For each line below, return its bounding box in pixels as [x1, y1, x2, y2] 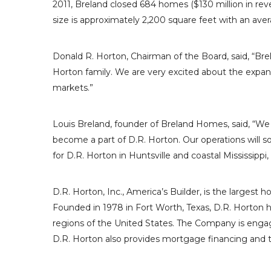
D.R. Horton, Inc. [53, 186, 122, 197]
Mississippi [223, 150, 267, 161]
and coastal [171, 150, 223, 161]
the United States [97, 218, 172, 229]
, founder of [110, 119, 161, 129]
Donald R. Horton [53, 51, 126, 62]
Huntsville [129, 150, 171, 161]
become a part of [53, 134, 128, 145]
